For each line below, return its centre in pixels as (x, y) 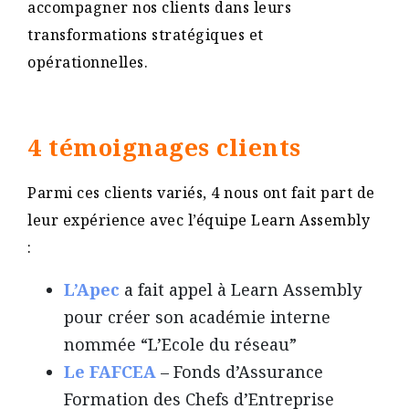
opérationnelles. (88, 62)
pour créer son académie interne (197, 317)
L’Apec (92, 289)
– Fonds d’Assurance (240, 372)
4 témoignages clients (168, 147)
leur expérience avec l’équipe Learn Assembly (199, 220)
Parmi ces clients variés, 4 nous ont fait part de (201, 193)
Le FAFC (98, 372)
